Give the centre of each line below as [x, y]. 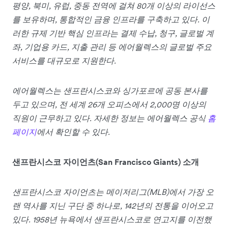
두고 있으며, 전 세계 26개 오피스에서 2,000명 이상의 [109, 105]
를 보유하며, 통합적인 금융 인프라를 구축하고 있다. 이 [111, 20]
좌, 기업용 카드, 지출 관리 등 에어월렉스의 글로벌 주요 [112, 47]
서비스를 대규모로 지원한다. [65, 61]
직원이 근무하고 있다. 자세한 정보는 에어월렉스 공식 [110, 118]
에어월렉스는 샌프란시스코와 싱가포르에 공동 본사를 [110, 91]
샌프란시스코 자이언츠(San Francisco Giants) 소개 [106, 162]
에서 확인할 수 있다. [73, 132]
